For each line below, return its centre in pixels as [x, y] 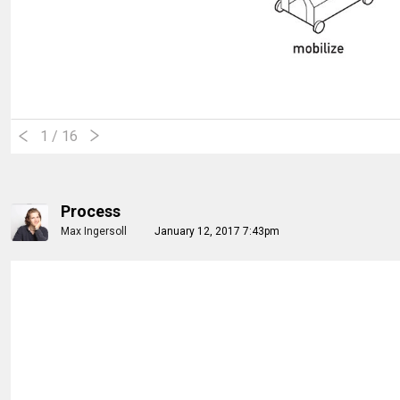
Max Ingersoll [94, 231]
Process [91, 211]
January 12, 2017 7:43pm [217, 231]
